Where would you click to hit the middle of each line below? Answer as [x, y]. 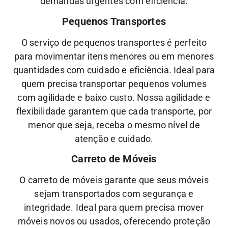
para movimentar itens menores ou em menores [114, 56]
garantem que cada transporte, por [139, 111]
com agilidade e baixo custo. [77, 97]
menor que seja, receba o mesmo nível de [114, 125]
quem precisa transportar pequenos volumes [114, 83]
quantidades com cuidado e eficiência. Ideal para [114, 70]
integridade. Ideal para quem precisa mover [114, 207]
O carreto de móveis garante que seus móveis [114, 180]
